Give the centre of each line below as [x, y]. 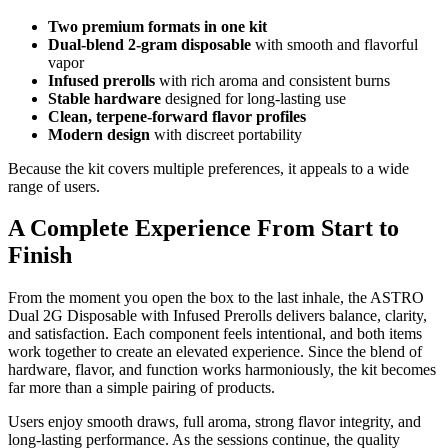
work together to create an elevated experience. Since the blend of [215, 352]
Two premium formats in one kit [157, 26]
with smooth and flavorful [334, 44]
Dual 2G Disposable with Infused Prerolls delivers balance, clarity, [217, 316]
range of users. [54, 186]
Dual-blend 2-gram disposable [149, 44]
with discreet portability [226, 134]
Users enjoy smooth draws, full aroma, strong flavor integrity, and [214, 422]
